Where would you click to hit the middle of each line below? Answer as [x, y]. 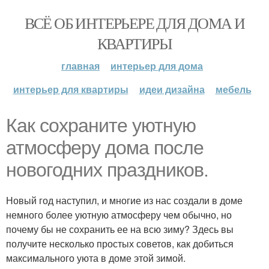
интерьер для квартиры [71, 89]
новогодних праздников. [107, 170]
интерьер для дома [157, 66]
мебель [233, 89]
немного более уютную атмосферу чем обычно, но [119, 215]
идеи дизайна [172, 89]
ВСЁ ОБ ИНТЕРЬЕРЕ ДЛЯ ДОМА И [134, 23]
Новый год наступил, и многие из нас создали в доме [124, 200]
